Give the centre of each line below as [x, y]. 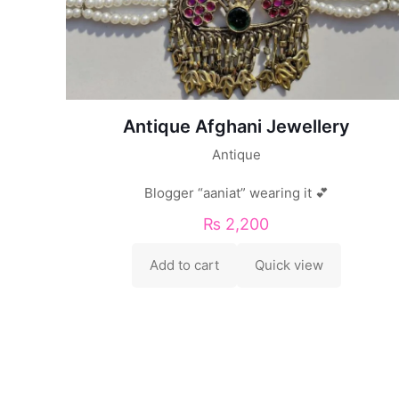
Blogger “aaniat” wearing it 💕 [236, 192]
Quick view [289, 265]
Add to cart [184, 265]
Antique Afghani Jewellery [236, 126]
